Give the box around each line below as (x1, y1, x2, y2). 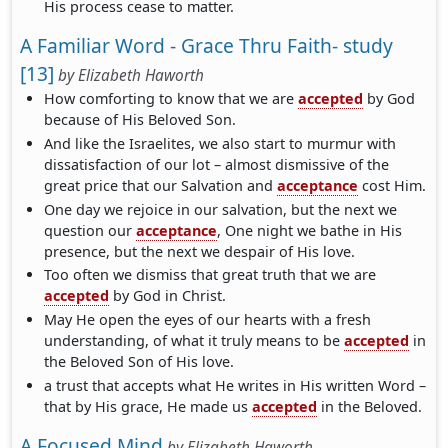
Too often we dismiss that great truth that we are (44, 265, 377, 285)
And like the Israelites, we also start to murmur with (44, 133, 397, 153)
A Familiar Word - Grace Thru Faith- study (20, 31, 393, 59)
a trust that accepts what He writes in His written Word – (44, 376, 427, 396)
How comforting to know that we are (44, 88, 299, 108)
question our (44, 220, 137, 240)
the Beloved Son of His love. (44, 352, 235, 372)
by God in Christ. (109, 286, 227, 306)
